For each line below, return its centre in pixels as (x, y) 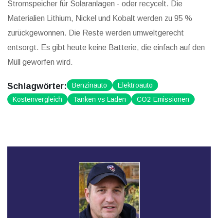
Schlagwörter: (37, 86)
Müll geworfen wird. (40, 62)
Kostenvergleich (37, 100)
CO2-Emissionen (163, 100)
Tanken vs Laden (100, 100)
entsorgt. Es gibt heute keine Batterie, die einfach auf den (106, 48)
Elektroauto (135, 85)
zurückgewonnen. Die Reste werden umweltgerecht (96, 33)
